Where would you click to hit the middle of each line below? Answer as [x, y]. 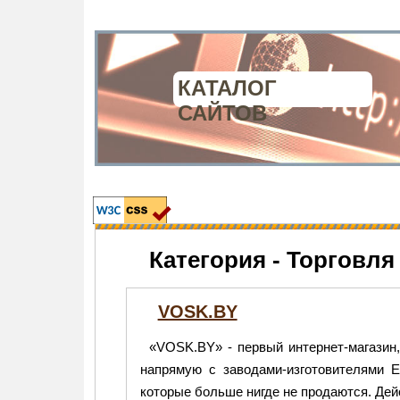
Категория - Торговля [271, 260]
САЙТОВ [223, 113]
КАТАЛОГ [228, 88]
